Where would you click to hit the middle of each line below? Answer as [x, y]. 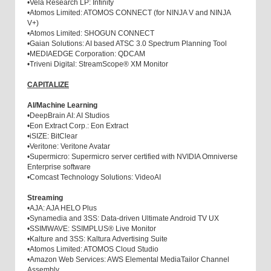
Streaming [46, 198]
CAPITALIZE [48, 85]
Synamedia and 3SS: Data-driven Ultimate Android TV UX [124, 219]
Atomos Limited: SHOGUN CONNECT [93, 34]
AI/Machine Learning [63, 106]
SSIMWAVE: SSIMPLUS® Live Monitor [94, 229]
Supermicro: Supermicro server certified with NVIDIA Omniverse [134, 157]
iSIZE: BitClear [54, 136]
